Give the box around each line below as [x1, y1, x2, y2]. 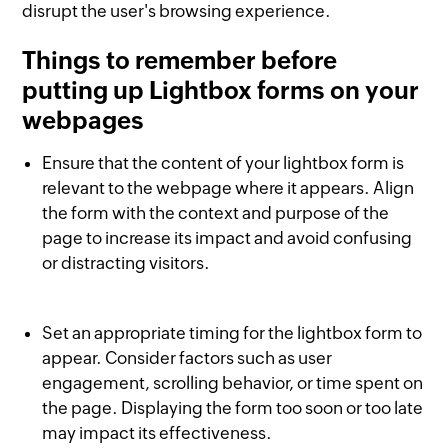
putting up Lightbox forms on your [22, 77, 420, 105]
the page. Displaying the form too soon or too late [42, 398, 424, 419]
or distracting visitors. [42, 253, 211, 274]
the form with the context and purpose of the [42, 203, 390, 224]
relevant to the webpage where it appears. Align [42, 178, 415, 199]
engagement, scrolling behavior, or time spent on [42, 373, 424, 394]
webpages [22, 107, 145, 135]
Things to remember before [22, 47, 338, 75]
